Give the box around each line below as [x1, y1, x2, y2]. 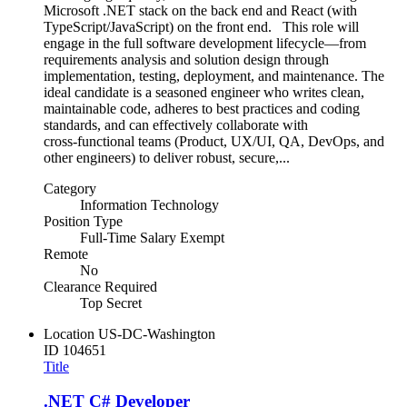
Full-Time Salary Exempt [80, 229, 224, 245]
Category [44, 180, 96, 196]
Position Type [44, 213, 123, 229]
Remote [44, 245, 88, 262]
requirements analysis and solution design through [44, 51, 329, 67]
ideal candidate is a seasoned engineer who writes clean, [44, 84, 364, 100]
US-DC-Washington [98, 325, 215, 342]
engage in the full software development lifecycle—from [44, 35, 366, 51]
